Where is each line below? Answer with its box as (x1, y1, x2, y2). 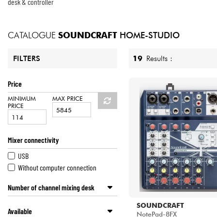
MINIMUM (8, 95, 36, 103)
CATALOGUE (8, 30, 56, 40)
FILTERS (13, 54, 41, 63)
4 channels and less (18, 198, 71, 208)
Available (8, 206, 32, 216)
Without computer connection (18, 162, 97, 172)
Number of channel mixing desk (8, 182, 94, 192)
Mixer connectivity (8, 135, 59, 144)
